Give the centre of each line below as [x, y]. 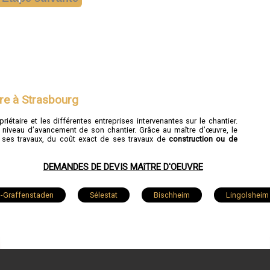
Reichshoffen [81, 253]
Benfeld [155, 253]
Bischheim [172, 195]
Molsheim [30, 223]
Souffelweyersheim [202, 223]
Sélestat [104, 195]
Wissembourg [108, 223]
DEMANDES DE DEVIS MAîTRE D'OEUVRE [123, 167]
